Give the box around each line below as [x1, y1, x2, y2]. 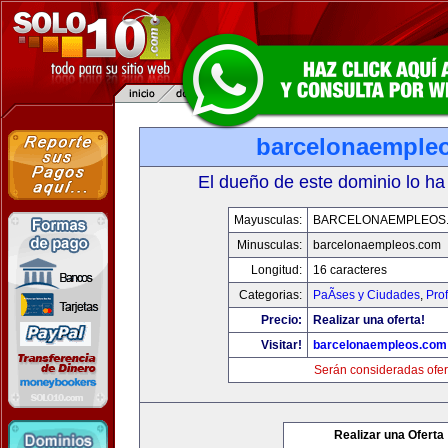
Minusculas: [236, 238, 302, 252]
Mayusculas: [233, 213, 302, 227]
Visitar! [260, 338, 302, 352]
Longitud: [250, 263, 302, 277]
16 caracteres [312, 263, 387, 277]
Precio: [260, 313, 302, 327]
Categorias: [238, 288, 302, 302]
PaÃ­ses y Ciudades [312, 288, 420, 302]
